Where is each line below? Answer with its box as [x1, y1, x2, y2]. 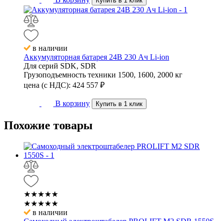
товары [50, 119, 93, 132]
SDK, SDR [60, 62, 96, 71]
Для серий [24, 62, 58, 71]
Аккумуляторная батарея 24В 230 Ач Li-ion [24, 53, 169, 62]
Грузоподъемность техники [24, 71, 116, 79]
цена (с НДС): [24, 81, 71, 90]
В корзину [55, 99, 90, 108]
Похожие [4, 119, 50, 132]
